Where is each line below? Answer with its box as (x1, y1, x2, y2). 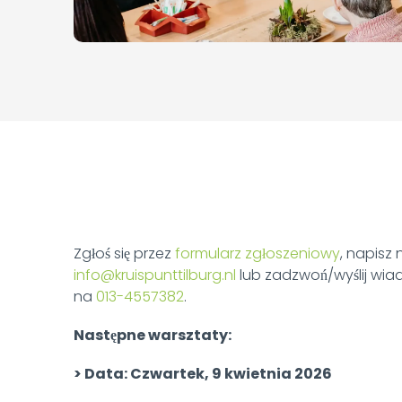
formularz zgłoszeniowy (175, 242, 340, 264)
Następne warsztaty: (74, 324, 232, 345)
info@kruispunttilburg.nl (74, 264, 236, 285)
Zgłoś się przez (74, 242, 175, 264)
